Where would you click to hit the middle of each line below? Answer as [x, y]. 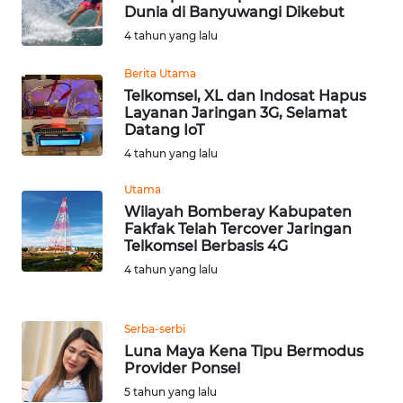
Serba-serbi [155, 329]
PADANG [58, 357]
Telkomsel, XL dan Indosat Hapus [245, 96]
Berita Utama [160, 74]
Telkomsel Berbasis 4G [206, 246]
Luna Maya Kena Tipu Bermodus [244, 352]
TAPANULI [63, 205]
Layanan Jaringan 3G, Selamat [236, 113]
